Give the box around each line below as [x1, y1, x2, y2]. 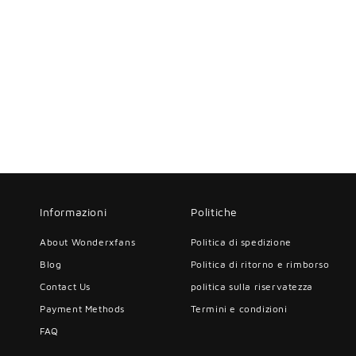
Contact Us [40, 281, 91, 292]
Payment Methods [40, 303, 125, 315]
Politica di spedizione [190, 236, 292, 248]
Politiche [190, 205, 238, 219]
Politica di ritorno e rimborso [190, 258, 330, 270]
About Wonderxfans [40, 236, 136, 248]
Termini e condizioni [190, 303, 288, 315]
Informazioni [40, 205, 107, 219]
